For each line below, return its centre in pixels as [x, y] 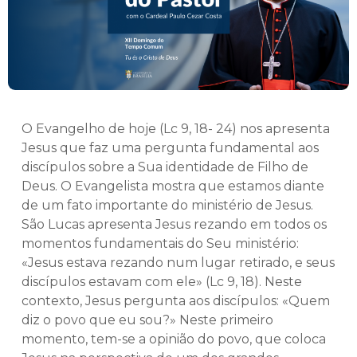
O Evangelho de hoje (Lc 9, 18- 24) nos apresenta [176, 129]
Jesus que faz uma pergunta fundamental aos [170, 148]
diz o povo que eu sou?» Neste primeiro [147, 320]
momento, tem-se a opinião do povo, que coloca [174, 339]
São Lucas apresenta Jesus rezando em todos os [174, 225]
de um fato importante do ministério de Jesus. [167, 206]
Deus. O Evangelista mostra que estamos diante [173, 186]
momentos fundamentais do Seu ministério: [160, 244]
